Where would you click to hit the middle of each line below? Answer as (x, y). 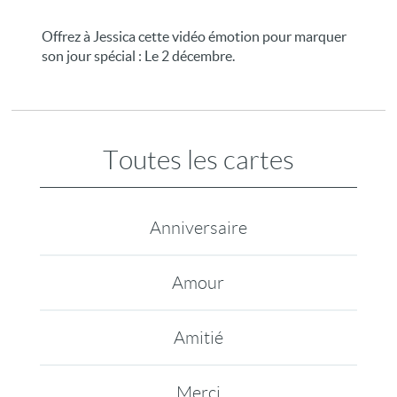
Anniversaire (198, 228)
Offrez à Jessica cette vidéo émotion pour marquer (195, 36)
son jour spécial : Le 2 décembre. (139, 56)
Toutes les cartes (198, 160)
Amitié (198, 338)
